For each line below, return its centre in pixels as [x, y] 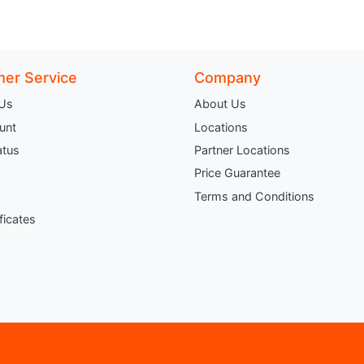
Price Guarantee [237, 173]
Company [227, 78]
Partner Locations [242, 149]
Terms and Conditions [254, 196]
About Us [220, 104]
